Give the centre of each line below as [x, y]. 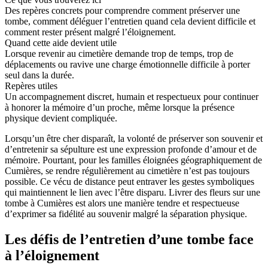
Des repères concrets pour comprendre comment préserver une [122, 10]
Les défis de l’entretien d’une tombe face [129, 239]
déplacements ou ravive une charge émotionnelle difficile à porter [127, 64]
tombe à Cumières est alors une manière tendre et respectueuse [122, 203]
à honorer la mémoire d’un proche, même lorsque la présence [120, 107]
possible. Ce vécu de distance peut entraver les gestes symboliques [130, 181]
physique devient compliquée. [61, 118]
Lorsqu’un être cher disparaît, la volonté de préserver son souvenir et [134, 138]
